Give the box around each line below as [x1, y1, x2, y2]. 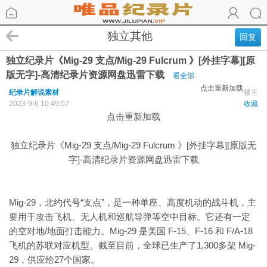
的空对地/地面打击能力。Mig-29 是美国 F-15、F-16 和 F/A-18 [9, 226, 253, 236]
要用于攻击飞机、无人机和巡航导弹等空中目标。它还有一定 [9, 212, 250, 222]
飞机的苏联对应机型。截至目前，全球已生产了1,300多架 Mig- [9, 240, 256, 250]
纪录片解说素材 [9, 88, 59, 97]
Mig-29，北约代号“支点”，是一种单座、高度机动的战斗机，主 [9, 197, 256, 207]
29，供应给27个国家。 [9, 254, 100, 265]
